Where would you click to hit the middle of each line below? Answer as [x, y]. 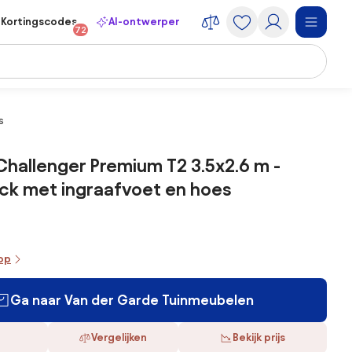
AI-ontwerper [144, 22]
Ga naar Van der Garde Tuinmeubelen [132, 300]
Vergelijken [119, 337]
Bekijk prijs [258, 337]
